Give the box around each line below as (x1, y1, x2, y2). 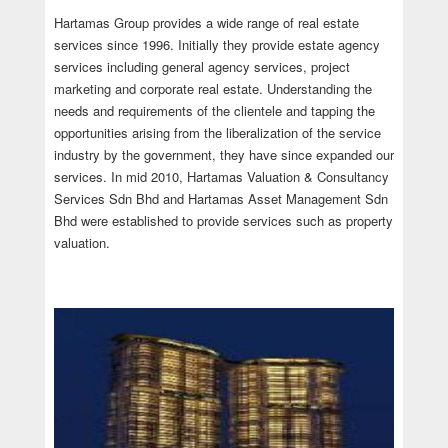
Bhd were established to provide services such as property (53, 210, 393, 230)
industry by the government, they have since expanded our (53, 144, 394, 164)
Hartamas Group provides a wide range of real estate (53, 12, 359, 32)
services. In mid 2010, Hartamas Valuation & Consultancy (53, 166, 389, 186)
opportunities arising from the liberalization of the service (53, 122, 381, 142)
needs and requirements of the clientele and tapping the (53, 100, 375, 120)
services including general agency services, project (53, 56, 350, 76)
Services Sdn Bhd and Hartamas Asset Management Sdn (53, 188, 388, 208)
